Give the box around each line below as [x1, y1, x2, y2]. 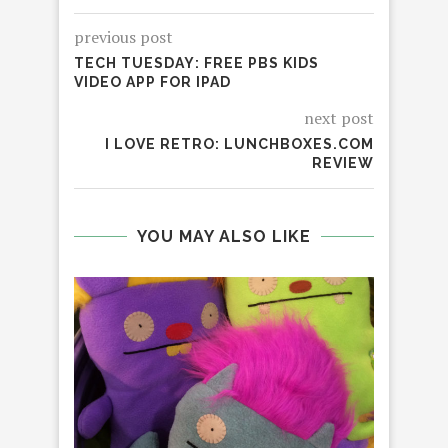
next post [304, 107, 374, 130]
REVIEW [312, 155, 374, 172]
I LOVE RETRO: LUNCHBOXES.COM [105, 136, 374, 153]
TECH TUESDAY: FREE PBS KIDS [74, 55, 319, 72]
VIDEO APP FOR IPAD [74, 74, 231, 91]
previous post [74, 26, 173, 49]
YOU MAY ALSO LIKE [137, 227, 311, 247]
